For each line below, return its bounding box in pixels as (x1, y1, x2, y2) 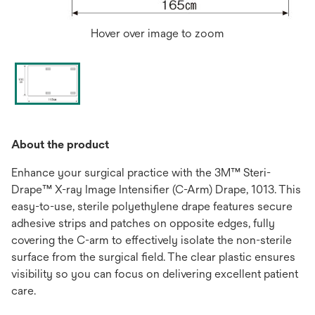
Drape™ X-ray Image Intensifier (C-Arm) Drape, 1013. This (11, 182, 301, 196)
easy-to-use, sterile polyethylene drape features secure (11, 199, 292, 213)
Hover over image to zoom (91, 27, 224, 40)
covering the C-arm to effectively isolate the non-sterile (11, 233, 292, 247)
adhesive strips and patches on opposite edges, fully (11, 216, 275, 230)
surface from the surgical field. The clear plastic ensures (11, 250, 295, 264)
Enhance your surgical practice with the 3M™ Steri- (11, 165, 271, 179)
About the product (11, 137, 109, 151)
